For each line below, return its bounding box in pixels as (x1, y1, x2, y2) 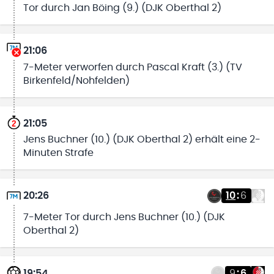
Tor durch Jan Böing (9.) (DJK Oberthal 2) (23, 2, 221, 13)
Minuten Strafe (23, 148, 94, 158)
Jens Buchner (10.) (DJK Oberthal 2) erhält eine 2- (23, 135, 261, 145)
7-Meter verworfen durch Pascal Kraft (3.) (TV (23, 62, 242, 72)
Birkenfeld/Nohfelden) (23, 75, 130, 86)
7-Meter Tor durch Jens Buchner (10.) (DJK (23, 212, 225, 222)
